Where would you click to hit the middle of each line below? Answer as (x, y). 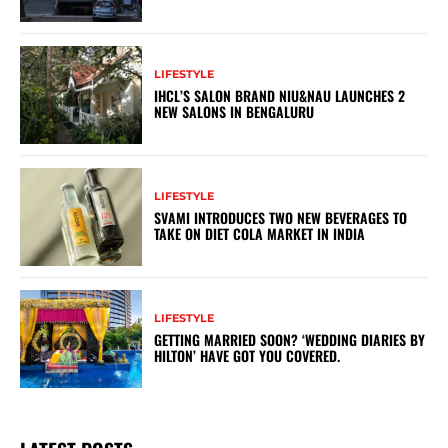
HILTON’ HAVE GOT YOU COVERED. (247, 356)
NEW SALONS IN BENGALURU (234, 112)
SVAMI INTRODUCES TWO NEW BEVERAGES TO (281, 218)
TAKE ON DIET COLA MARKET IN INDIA (260, 234)
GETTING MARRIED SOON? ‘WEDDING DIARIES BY (290, 340)
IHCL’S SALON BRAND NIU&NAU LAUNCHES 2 (280, 96)
